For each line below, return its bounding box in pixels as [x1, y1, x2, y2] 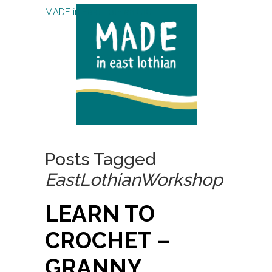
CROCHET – [45, 227, 170, 254]
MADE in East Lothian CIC [45, 6, 152, 18]
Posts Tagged [45, 149, 156, 169]
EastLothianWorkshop [45, 169, 223, 190]
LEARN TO [45, 200, 155, 227]
